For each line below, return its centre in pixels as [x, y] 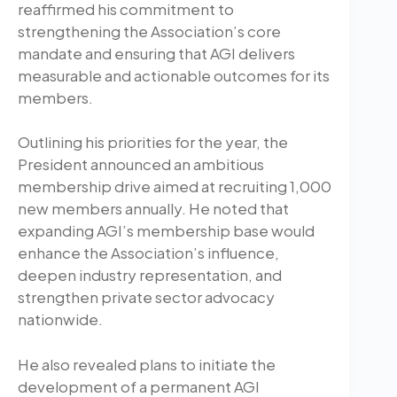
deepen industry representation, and [150, 275]
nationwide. [60, 319]
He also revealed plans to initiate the [147, 364]
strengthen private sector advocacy [146, 297]
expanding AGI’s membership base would [166, 231]
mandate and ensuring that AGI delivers [156, 53]
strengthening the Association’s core [149, 31]
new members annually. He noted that [153, 209]
